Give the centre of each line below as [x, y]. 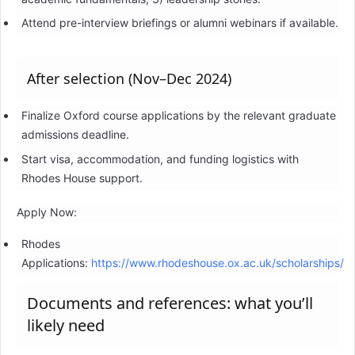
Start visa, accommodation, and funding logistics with [160, 159]
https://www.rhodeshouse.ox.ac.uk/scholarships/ [217, 263]
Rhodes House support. [82, 178]
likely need [66, 326]
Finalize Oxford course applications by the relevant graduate [178, 116]
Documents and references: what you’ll [170, 303]
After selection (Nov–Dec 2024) [129, 79]
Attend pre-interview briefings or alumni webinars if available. [179, 23]
